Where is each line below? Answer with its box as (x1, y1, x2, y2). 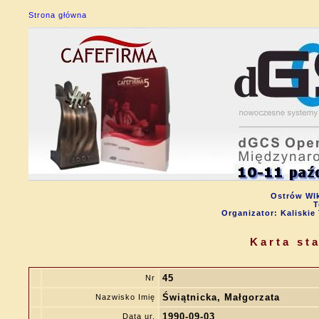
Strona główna (28, 11, 87, 19)
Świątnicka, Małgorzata (162, 292, 280, 303)
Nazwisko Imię (95, 293, 155, 301)
